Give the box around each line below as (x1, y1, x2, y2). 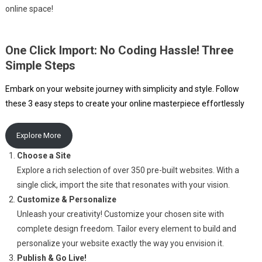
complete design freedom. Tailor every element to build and (16, 223, 236, 233)
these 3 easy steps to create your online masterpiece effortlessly (5, 98, 244, 108)
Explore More (16, 131, 61, 140)
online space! (5, 4, 53, 13)
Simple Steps (5, 58, 75, 73)
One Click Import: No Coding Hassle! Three (5, 43, 233, 57)
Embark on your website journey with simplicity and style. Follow (5, 84, 239, 94)
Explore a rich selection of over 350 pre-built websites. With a (16, 165, 239, 175)
